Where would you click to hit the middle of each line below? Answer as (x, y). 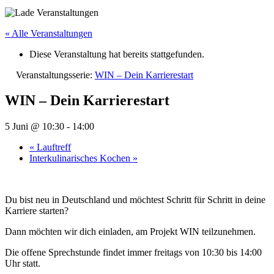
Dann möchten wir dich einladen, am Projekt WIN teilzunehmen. (130, 232)
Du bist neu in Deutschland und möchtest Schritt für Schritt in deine (135, 200)
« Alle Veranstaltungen (49, 33)
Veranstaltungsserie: (55, 75)
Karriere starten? (37, 211)
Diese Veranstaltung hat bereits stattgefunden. (117, 54)
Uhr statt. (23, 264)
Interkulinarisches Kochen (81, 158)
